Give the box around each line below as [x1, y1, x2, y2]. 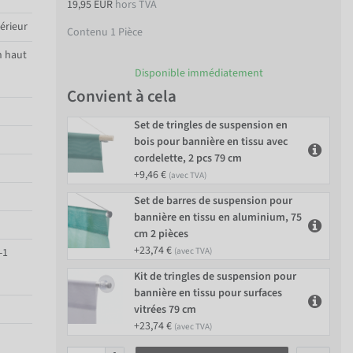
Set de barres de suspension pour [134, 193, 292, 210]
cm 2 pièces [134, 226, 188, 243]
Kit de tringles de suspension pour [134, 269, 296, 285]
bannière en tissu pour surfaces [134, 285, 282, 302]
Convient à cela [67, 84, 176, 109]
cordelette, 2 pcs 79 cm [134, 150, 242, 167]
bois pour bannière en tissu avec [134, 134, 288, 150]
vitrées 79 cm [134, 302, 196, 318]
